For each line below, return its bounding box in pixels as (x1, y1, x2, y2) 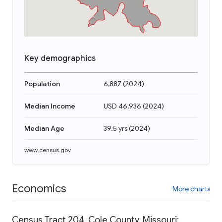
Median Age (24, 124, 64, 133)
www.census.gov (24, 146, 71, 154)
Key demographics (24, 54, 96, 63)
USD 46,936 (104, 102, 141, 111)
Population (24, 79, 60, 88)
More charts (172, 184, 210, 193)
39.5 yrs (104, 124, 127, 133)
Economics (12, 181, 66, 195)
